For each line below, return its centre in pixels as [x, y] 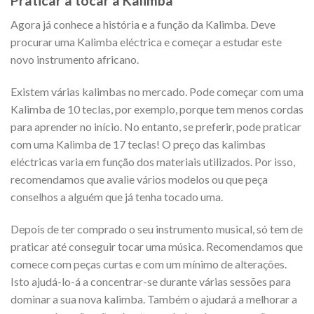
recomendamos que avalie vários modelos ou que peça [139, 179]
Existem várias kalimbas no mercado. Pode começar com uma [157, 92]
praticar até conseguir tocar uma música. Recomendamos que [157, 246]
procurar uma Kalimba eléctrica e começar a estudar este [146, 42]
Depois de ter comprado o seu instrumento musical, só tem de [157, 228]
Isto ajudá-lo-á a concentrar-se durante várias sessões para [151, 281]
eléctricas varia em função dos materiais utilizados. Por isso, [153, 162]
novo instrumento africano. [75, 60]
